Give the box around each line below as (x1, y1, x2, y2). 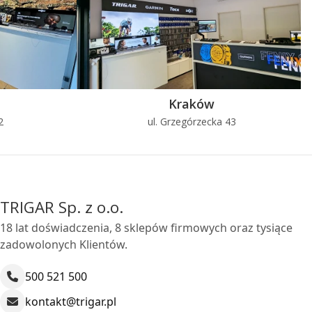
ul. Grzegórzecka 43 (147, 114, 236, 128)
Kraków (169, 95, 214, 112)
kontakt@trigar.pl (25, 293, 116, 309)
